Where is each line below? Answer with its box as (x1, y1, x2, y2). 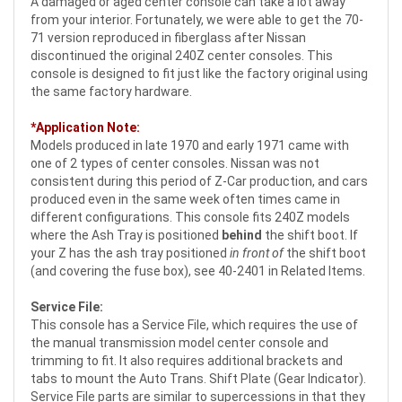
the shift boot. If (262, 228, 358, 243)
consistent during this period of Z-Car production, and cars (31, 174, 368, 189)
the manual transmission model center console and (31, 336, 328, 351)
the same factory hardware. (31, 84, 192, 100)
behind (222, 228, 262, 243)
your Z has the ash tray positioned (31, 246, 230, 261)
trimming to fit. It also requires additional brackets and (31, 354, 343, 369)
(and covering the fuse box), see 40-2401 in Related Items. (31, 264, 365, 279)
